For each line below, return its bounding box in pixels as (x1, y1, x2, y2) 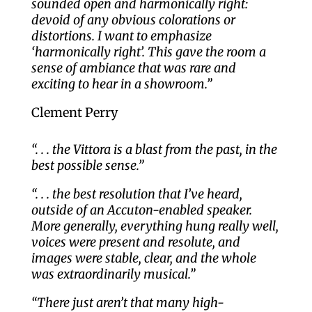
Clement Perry (31, 104, 118, 120)
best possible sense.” (31, 157, 143, 173)
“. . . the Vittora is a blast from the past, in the (31, 141, 277, 157)
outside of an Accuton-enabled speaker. (31, 202, 252, 218)
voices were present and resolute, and (31, 234, 240, 250)
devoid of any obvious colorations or (31, 12, 235, 28)
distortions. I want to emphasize (31, 28, 212, 44)
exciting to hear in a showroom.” (31, 76, 212, 92)
